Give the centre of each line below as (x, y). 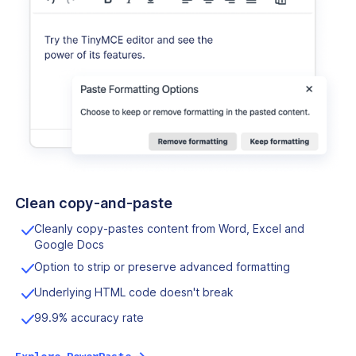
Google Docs (69, 245)
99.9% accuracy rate (89, 318)
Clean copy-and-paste (94, 203)
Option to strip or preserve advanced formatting (162, 267)
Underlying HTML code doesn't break (134, 292)
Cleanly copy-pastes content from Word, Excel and (169, 229)
